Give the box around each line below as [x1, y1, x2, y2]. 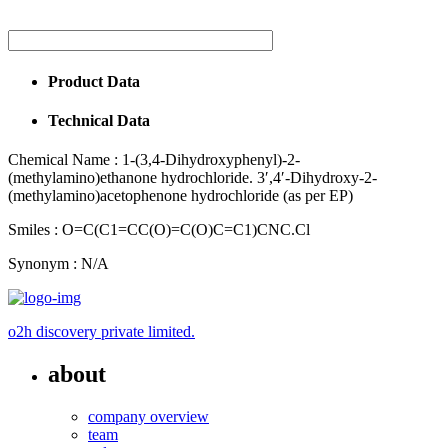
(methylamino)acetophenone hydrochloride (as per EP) [8, 187, 353, 205]
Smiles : [8, 221, 58, 239]
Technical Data [48, 111, 150, 129]
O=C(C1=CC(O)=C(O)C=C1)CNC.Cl [58, 221, 310, 239]
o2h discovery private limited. [8, 323, 195, 341]
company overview [88, 407, 209, 425]
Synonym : [8, 255, 77, 273]
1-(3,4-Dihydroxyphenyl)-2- [118, 151, 300, 169]
